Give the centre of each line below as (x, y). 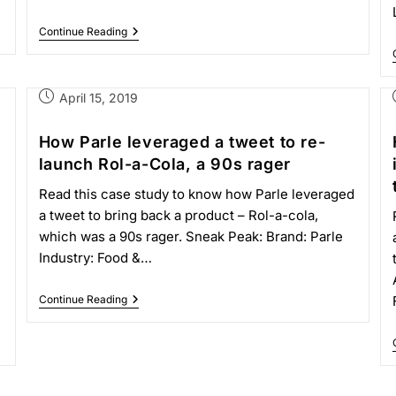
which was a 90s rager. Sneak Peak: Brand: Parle (190, 236)
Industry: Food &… (95, 258)
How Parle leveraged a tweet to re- (182, 142)
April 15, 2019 (98, 98)
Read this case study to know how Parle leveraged (196, 194)
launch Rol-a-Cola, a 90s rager (164, 164)
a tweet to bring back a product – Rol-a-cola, (178, 215)
